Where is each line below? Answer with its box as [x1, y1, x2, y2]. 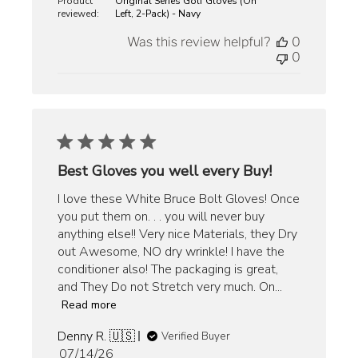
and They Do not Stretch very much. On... [58, 277, 283, 296]
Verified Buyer [161, 328, 231, 344]
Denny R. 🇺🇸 [58, 327, 136, 345]
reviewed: [58, 6, 102, 20]
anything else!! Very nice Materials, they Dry [58, 225, 298, 243]
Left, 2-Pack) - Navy [114, 6, 201, 20]
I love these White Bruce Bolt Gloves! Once [58, 189, 300, 208]
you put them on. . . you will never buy [58, 207, 265, 225]
